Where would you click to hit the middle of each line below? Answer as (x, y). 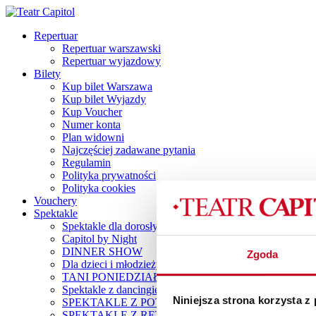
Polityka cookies (99, 188)
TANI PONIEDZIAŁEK (119, 277)
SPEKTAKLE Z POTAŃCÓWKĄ (142, 302)
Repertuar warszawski (111, 48)
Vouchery (55, 201)
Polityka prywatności (109, 175)
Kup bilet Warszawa (107, 86)
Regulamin (86, 163)
